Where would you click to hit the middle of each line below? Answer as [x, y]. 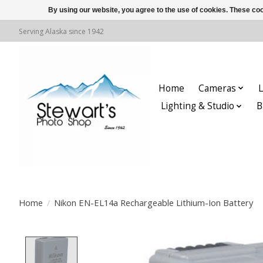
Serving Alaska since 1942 [61, 31]
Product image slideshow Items [160, 243]
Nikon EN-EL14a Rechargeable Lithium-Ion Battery [153, 202]
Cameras [217, 88]
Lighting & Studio [197, 106]
